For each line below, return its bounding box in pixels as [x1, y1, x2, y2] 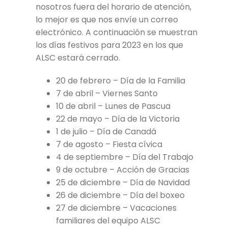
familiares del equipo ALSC [56, 214, 160, 226]
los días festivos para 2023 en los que [36, 39, 183, 51]
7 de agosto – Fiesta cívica [56, 138, 162, 150]
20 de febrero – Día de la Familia [56, 74, 185, 87]
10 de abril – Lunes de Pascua [56, 100, 170, 112]
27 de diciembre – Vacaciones [56, 202, 177, 214]
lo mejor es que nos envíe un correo [36, 13, 178, 25]
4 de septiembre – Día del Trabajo [56, 151, 193, 163]
